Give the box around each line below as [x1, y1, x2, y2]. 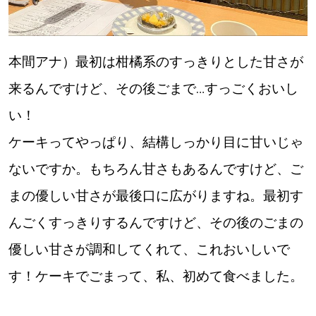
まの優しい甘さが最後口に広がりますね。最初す [8, 187, 303, 204]
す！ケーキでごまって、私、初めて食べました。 [8, 267, 303, 284]
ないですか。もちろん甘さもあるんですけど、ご [8, 160, 303, 177]
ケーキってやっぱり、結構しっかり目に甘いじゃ [8, 133, 303, 150]
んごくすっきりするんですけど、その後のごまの [8, 214, 303, 231]
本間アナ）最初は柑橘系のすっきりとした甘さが [8, 53, 303, 70]
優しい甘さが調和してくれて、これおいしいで [8, 241, 290, 257]
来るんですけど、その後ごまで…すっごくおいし [8, 80, 298, 97]
